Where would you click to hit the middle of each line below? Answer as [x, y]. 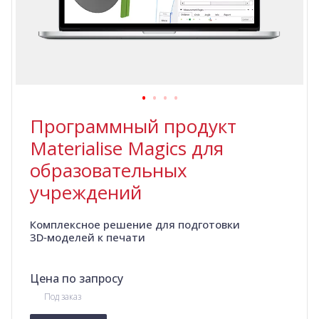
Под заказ [63, 297]
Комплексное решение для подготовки [135, 225]
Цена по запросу [77, 279]
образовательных [109, 171]
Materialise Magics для [127, 148]
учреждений [86, 193]
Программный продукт [133, 126]
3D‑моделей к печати [88, 237]
